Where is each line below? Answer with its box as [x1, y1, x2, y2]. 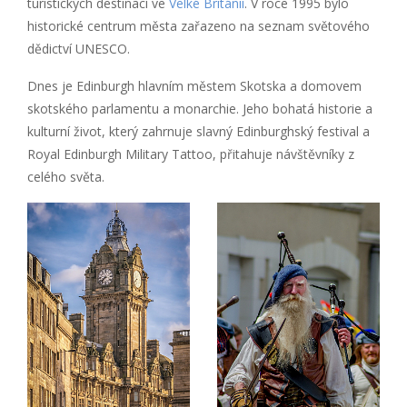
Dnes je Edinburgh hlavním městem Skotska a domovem [27, 76, 362, 94]
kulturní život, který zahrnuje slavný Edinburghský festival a [27, 122, 370, 140]
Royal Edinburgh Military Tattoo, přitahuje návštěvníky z [27, 144, 354, 163]
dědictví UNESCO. [27, 39, 130, 57]
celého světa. [27, 167, 104, 185]
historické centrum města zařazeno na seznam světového [27, 16, 370, 35]
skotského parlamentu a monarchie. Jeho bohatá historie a [27, 99, 372, 117]
